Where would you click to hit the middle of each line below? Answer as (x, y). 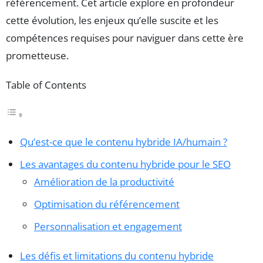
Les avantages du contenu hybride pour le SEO (125, 164)
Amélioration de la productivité (104, 181)
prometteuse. (37, 55)
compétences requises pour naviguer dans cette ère (125, 38)
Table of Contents (46, 85)
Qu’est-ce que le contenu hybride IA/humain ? (124, 141)
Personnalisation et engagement (108, 226)
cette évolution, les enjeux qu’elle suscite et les (112, 20)
